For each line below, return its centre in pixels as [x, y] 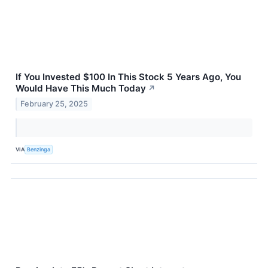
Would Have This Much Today [81, 89]
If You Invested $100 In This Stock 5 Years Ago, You [128, 77]
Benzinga [39, 149]
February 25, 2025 [54, 104]
